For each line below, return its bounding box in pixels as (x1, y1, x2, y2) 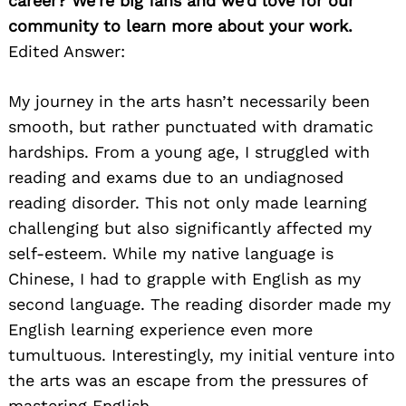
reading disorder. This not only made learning (8, 193, 367, 213)
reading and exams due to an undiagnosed (8, 168, 343, 188)
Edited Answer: (8, 42, 125, 62)
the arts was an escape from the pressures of (8, 371, 367, 391)
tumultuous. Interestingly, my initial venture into (8, 345, 395, 365)
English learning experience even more (8, 320, 313, 340)
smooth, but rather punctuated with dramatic (8, 117, 373, 137)
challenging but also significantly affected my (8, 218, 372, 238)
